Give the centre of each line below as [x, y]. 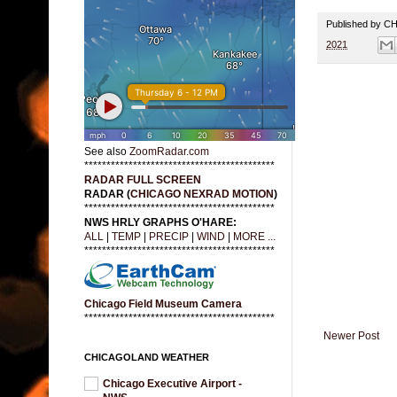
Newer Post [351, 335]
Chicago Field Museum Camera [163, 304]
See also [107, 152]
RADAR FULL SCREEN [143, 180]
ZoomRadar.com [169, 152]
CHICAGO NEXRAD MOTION [202, 195]
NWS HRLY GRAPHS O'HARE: [160, 223]
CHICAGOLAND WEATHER [147, 358]
